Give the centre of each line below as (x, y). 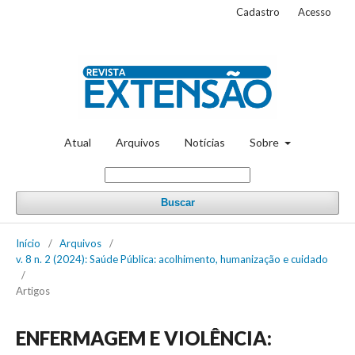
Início (28, 243)
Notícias (205, 142)
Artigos (33, 290)
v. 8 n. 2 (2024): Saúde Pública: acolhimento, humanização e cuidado (172, 259)
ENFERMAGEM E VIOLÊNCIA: (144, 338)
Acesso (315, 12)
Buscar (177, 202)
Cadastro (258, 12)
